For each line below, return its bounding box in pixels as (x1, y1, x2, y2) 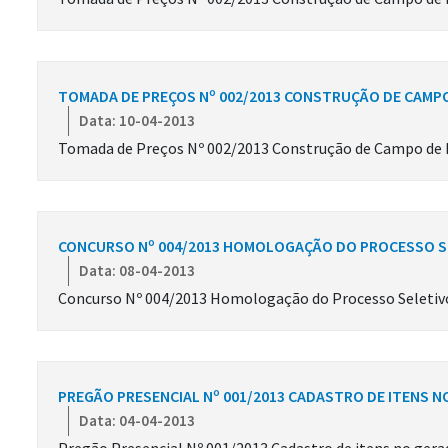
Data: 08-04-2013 (79, 261, 195, 281)
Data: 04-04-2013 (79, 411, 195, 431)
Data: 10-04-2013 (79, 111, 195, 131)
